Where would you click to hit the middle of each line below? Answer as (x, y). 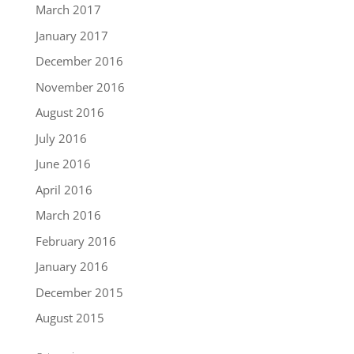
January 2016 (72, 267)
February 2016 (75, 241)
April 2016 (64, 189)
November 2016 (80, 87)
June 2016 (63, 164)
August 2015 (70, 318)
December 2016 (79, 61)
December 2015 (79, 292)
